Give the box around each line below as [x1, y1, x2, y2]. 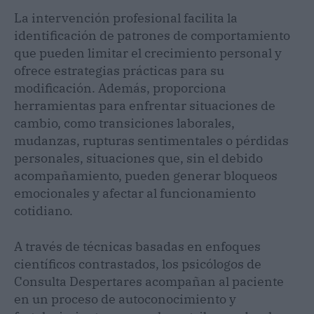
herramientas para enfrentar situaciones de [14, 97, 275, 114]
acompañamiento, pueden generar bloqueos [14, 167, 278, 184]
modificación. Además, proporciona [14, 79, 226, 96]
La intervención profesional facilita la [14, 9, 238, 26]
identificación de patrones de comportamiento [14, 27, 290, 43]
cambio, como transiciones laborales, [14, 114, 235, 131]
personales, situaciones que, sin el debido [14, 149, 263, 166]
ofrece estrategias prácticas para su [14, 62, 224, 78]
